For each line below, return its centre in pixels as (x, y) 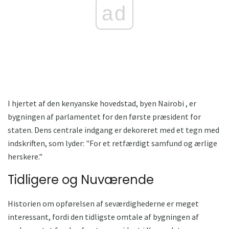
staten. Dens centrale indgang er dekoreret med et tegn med (113, 130)
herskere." (25, 156)
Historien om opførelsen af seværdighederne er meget (103, 203)
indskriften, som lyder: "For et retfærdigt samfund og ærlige (112, 143)
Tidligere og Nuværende (81, 179)
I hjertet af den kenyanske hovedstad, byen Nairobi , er (102, 103)
